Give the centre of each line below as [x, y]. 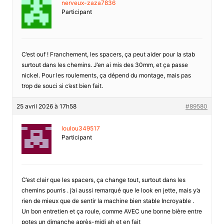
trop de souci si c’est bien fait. [62, 85]
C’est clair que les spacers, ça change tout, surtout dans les [103, 179]
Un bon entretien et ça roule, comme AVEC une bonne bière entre [111, 211]
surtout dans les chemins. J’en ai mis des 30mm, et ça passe [104, 64]
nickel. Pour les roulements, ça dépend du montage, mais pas [106, 75]
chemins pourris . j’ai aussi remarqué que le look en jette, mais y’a [111, 190]
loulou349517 [80, 128]
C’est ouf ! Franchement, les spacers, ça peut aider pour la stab [108, 54]
